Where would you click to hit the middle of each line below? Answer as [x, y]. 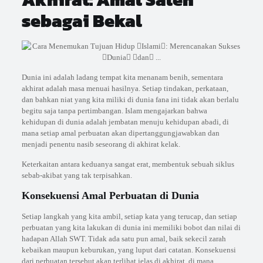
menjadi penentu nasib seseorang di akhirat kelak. [101, 144]
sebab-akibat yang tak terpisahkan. [77, 175]
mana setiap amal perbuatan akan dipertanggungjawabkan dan [120, 133]
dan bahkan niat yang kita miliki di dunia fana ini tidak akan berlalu [130, 100]
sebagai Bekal [82, 21]
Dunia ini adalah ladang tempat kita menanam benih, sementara [122, 77]
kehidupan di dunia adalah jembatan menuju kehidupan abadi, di [125, 122]
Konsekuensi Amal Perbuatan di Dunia [110, 195]
